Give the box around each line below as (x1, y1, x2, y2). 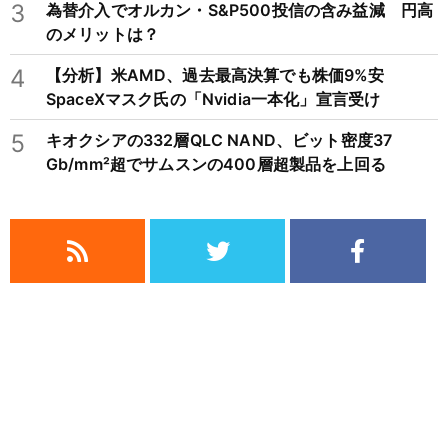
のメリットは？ (46, 24, 160, 45)
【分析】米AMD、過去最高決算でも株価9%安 (46, 65, 401, 86)
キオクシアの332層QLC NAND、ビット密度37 (46, 130, 393, 151)
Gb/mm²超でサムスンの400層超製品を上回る (46, 154, 386, 175)
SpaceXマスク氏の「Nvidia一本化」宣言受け (46, 89, 381, 110)
